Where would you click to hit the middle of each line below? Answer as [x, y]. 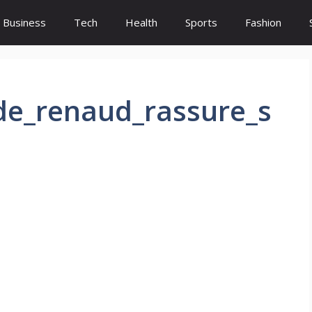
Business [24, 22]
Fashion [263, 22]
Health [141, 22]
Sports [201, 22]
